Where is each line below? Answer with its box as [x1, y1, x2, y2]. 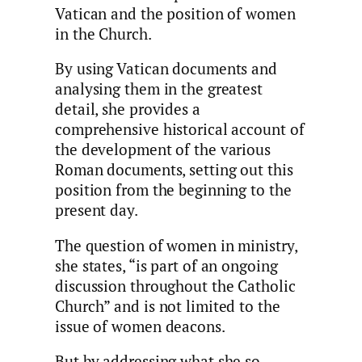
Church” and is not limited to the [55, 296, 280, 316]
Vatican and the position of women [55, 3, 296, 23]
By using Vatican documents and [55, 59, 277, 79]
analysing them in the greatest [55, 79, 263, 99]
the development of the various [55, 140, 271, 160]
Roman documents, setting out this [55, 160, 293, 180]
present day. [55, 200, 138, 221]
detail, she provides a [55, 99, 200, 120]
